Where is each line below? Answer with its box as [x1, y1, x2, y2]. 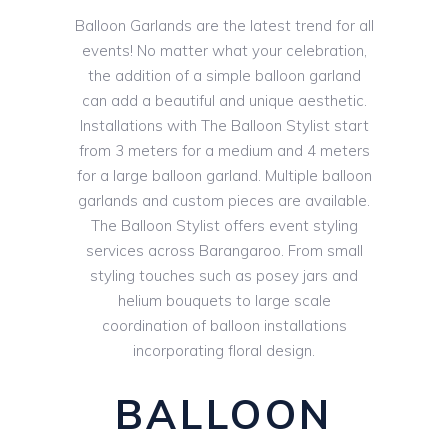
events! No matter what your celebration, [81, 41, 367, 61]
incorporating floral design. [133, 341, 315, 361]
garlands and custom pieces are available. [78, 191, 370, 211]
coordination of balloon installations [101, 316, 347, 336]
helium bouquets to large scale [117, 291, 331, 311]
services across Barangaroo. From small [85, 241, 363, 261]
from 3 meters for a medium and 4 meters [78, 141, 370, 161]
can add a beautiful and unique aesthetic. [81, 91, 367, 111]
